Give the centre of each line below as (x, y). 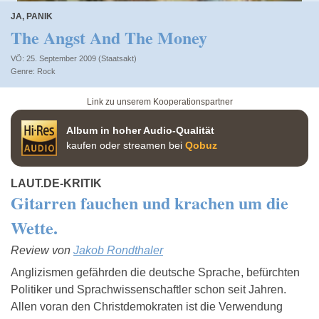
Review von (42, 250)
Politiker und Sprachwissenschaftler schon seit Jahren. (148, 289)
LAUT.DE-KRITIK (56, 183)
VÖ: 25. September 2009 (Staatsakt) (74, 58)
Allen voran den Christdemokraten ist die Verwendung (147, 306)
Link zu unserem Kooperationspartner (159, 101)
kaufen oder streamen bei (126, 145)
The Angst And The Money (109, 37)
